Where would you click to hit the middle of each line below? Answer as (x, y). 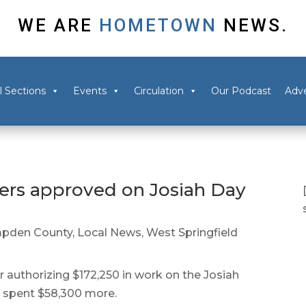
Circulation (158, 91)
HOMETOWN (158, 25)
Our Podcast (241, 91)
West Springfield (192, 233)
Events (89, 91)
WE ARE (55, 25)
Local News (110, 233)
